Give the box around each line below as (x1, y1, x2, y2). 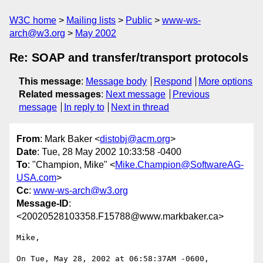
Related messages (19, 89, 101, 99)
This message (19, 76, 81, 86)
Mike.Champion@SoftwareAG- (115, 160, 244, 170)
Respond (153, 76, 192, 86)
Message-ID (16, 198, 69, 209)
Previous (172, 89, 210, 99)
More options (198, 76, 253, 86)
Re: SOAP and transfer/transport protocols (9, 51, 248, 64)
